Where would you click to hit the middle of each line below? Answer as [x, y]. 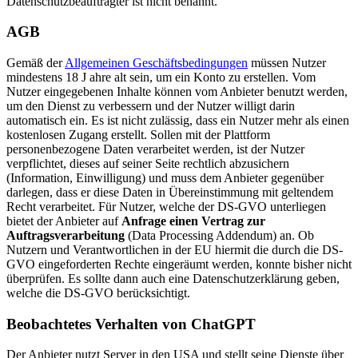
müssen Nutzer [287, 62]
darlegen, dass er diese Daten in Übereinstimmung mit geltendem [170, 192]
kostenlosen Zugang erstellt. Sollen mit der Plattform [138, 134]
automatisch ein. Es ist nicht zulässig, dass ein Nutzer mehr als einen [178, 120]
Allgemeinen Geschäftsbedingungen [156, 62]
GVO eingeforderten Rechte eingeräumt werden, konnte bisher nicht [179, 264]
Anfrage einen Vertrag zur [193, 221]
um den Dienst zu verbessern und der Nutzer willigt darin [151, 105]
